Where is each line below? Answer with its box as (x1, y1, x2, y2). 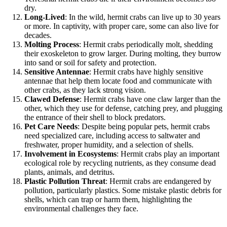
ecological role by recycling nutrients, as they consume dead (24, 158, 216, 167)
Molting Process (24, 40, 79, 49)
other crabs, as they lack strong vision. (24, 85, 146, 94)
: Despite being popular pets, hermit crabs (78, 122, 210, 131)
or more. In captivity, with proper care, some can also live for (24, 21, 218, 30)
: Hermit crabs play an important (117, 149, 219, 158)
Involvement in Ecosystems (24, 149, 117, 158)
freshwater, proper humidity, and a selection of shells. (24, 140, 194, 149)
